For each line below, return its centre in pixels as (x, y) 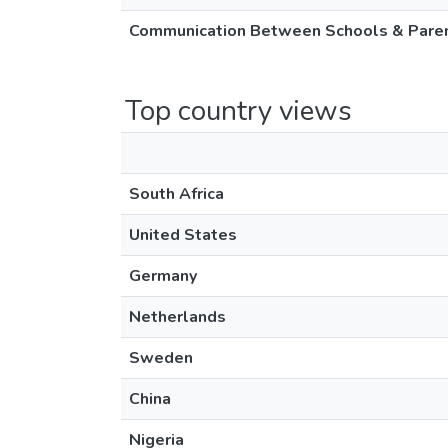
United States (183, 235)
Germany (163, 276)
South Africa (176, 194)
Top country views (238, 111)
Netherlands (177, 317)
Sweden (161, 358)
